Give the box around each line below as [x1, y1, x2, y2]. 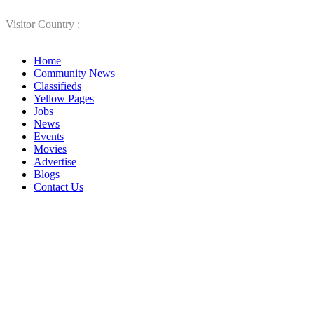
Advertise [34, 156, 76, 168]
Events [34, 130, 64, 142]
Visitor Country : [6, 18, 80, 30]
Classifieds [34, 80, 81, 92]
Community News [34, 67, 115, 79]
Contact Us [34, 181, 83, 193]
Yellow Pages [34, 93, 94, 104]
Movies [34, 143, 67, 155]
